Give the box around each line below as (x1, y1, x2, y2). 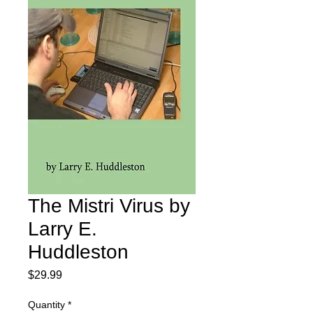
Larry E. (28, 218, 97, 240)
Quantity (28, 299, 65, 310)
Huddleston (28, 241, 129, 263)
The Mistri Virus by (28, 195, 190, 217)
